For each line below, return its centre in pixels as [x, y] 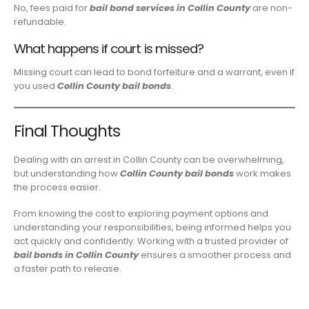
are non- [271, 8]
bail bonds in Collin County [76, 255]
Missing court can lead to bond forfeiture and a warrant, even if [154, 72]
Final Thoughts [67, 131]
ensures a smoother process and [215, 255]
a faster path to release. [68, 269]
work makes [262, 173]
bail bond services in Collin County [170, 8]
